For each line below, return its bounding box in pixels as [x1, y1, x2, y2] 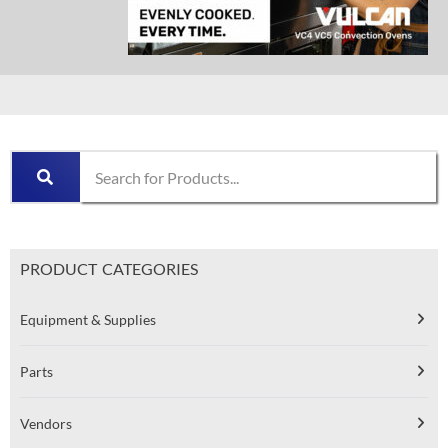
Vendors [20, 415, 72, 433]
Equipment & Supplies [20, 311, 156, 329]
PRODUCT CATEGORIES [20, 259, 198, 279]
